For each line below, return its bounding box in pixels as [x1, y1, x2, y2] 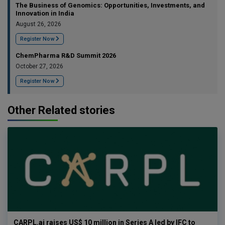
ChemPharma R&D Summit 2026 [16, 52, 116, 60]
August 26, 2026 [16, 21, 61, 28]
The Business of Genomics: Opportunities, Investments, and [16, 2, 205, 10]
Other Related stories [8, 104, 115, 117]
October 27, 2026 [16, 63, 63, 70]
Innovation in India [16, 10, 74, 18]
